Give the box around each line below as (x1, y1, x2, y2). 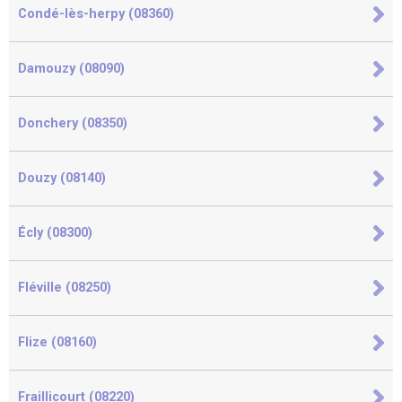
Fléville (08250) (18, 280, 111, 295)
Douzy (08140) (18, 170, 106, 186)
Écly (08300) (18, 225, 92, 240)
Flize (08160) (18, 335, 97, 350)
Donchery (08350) (18, 116, 127, 131)
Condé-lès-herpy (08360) (18, 6, 174, 22)
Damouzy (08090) (18, 61, 125, 76)
